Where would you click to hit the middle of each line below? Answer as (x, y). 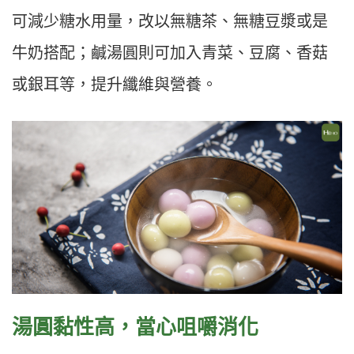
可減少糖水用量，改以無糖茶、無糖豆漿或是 (170, 22)
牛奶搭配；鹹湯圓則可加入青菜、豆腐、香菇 (170, 53)
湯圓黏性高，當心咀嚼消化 (135, 328)
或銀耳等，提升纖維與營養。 (115, 85)
